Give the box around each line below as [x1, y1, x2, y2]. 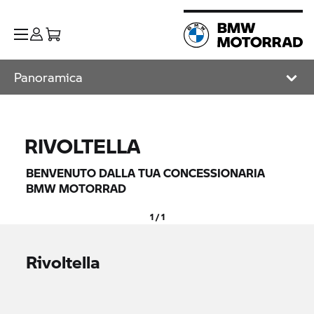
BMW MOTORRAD [26, 180, 127, 196]
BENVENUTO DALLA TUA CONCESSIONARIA [26, 165, 266, 181]
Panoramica [14, 68, 83, 86]
